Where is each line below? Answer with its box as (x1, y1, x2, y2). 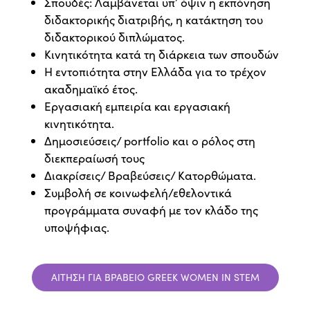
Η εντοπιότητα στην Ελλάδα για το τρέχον (44, 64, 266, 80)
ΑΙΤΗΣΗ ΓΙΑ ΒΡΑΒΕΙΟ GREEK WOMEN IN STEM (51, 271, 259, 284)
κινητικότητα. (44, 116, 114, 132)
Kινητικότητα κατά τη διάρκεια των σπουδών (44, 46, 279, 63)
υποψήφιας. (44, 219, 109, 236)
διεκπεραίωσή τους (44, 150, 145, 167)
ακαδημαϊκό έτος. (44, 81, 138, 98)
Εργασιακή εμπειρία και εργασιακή (44, 98, 230, 115)
